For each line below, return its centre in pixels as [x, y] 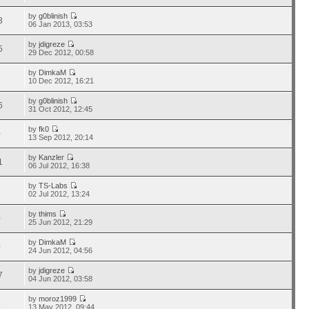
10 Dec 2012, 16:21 [61, 81]
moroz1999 [58, 299]
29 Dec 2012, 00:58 [61, 52]
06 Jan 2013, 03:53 [61, 24]
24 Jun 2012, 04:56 [61, 250]
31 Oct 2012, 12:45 [61, 109]
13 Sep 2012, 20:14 [61, 137]
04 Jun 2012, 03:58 [61, 279]
